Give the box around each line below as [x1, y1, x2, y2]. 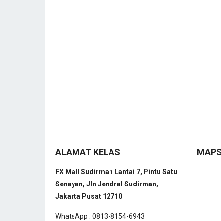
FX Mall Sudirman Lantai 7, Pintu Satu [55, 167, 177, 176]
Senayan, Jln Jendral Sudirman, [55, 180, 158, 188]
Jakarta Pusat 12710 [55, 192, 122, 200]
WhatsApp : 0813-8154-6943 [55, 212, 145, 220]
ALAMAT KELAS [55, 147, 120, 157]
